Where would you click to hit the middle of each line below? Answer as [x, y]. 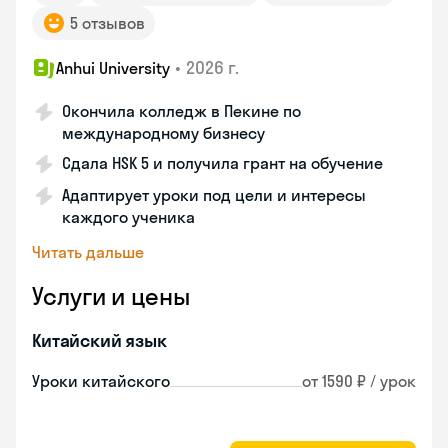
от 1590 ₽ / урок [359, 381]
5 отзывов [107, 23]
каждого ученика [128, 217]
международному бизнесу [163, 133]
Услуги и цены [111, 296]
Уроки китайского [101, 381]
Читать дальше [88, 252]
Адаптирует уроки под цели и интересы [214, 195]
